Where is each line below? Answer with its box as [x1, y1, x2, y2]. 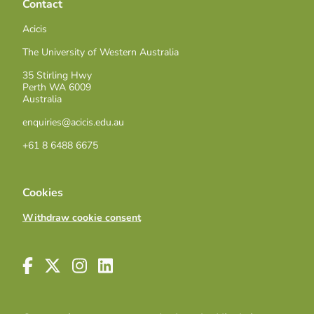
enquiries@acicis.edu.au [22, 116, 124, 129]
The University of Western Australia [22, 46, 179, 59]
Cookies [22, 185, 63, 200]
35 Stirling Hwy [22, 69, 92, 82]
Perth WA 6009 [22, 81, 91, 94]
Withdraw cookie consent [22, 211, 141, 224]
